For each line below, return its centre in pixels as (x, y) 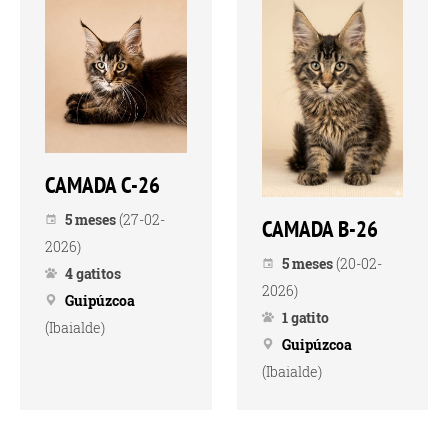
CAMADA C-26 (102, 184)
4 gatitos (93, 273)
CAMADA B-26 (319, 229)
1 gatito (305, 318)
